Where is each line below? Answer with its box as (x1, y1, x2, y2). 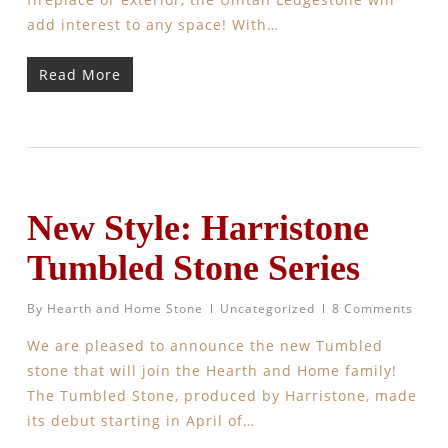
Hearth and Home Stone (46, 300, 203, 317)
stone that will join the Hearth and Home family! (26, 361, 397, 380)
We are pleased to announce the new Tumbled (26, 336, 383, 355)
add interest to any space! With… (26, 15, 279, 34)
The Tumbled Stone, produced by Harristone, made (26, 386, 417, 405)
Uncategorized (219, 300, 315, 317)
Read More (38, 65, 121, 84)
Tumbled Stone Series (26, 248, 360, 288)
